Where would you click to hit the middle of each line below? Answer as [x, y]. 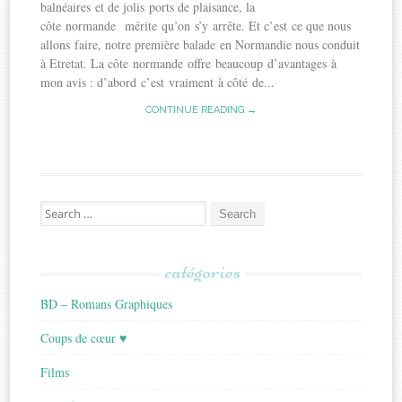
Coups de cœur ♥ [84, 338]
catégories [202, 272]
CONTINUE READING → [201, 110]
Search [56, 209]
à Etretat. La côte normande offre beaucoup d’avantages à [189, 64]
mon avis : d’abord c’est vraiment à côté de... [158, 83]
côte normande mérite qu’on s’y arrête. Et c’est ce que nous [196, 26]
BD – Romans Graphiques [107, 304]
